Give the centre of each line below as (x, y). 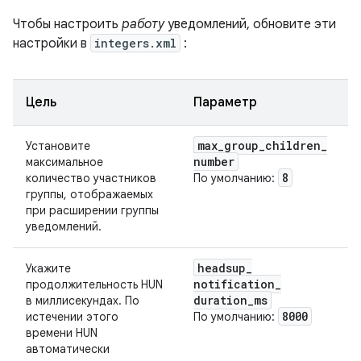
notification (234, 284)
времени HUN (62, 333)
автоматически (68, 349)
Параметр (225, 102)
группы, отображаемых (89, 194)
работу (143, 24)
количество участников (91, 178)
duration (220, 300)
